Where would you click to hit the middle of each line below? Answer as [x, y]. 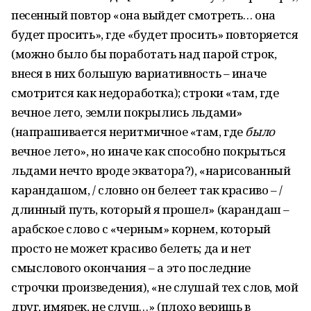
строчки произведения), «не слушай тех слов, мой [155, 287]
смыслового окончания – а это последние [131, 268]
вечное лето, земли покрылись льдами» [127, 112]
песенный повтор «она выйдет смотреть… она [143, 15]
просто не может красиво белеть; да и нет [131, 248]
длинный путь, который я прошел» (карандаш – [150, 209]
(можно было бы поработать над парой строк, [144, 54]
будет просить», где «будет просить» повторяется [155, 34]
